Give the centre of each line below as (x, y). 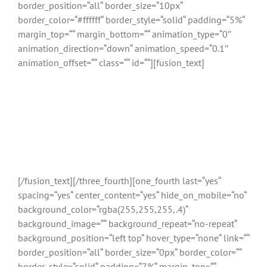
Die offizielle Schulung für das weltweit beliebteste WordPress (133, 146)
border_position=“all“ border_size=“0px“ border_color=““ (130, 252)
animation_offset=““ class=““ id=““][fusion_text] (111, 62)
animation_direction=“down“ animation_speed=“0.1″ (123, 48)
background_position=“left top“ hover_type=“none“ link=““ (133, 237)
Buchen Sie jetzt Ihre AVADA (133, 92)
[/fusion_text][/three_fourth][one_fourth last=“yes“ (119, 180)
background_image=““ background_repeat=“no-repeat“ (127, 223)
